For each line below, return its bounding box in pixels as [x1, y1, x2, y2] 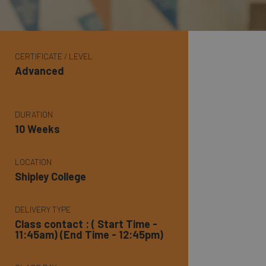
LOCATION [15, 156, 52, 167]
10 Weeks [15, 122, 61, 135]
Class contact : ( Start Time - [15, 217, 158, 230]
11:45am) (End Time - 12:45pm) [15, 227, 164, 241]
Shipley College [15, 169, 87, 183]
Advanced [15, 64, 65, 77]
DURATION [15, 109, 53, 119]
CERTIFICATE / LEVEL [15, 50, 93, 61]
